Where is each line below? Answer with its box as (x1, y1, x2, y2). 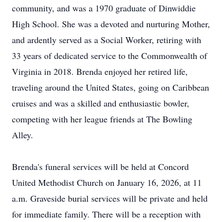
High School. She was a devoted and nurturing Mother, (12, 18, 210, 30)
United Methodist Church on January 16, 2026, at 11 (12, 176, 202, 188)
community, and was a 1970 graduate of (12, 2, 159, 14)
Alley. (12, 129, 33, 141)
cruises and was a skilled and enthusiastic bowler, (12, 97, 189, 109)
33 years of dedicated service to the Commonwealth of (12, 50, 207, 61)
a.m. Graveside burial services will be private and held (12, 192, 208, 204)
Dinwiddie (159, 2, 196, 14)
